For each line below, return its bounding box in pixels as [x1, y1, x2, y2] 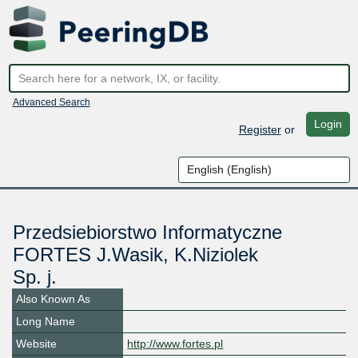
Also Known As [16, 292, 90, 306]
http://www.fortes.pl [127, 337, 224, 351]
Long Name [16, 315, 75, 328]
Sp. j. [12, 266, 57, 288]
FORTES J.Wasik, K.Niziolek [12, 244, 258, 266]
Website [16, 337, 57, 351]
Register [238, 122, 281, 136]
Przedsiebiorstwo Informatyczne [12, 221, 282, 244]
